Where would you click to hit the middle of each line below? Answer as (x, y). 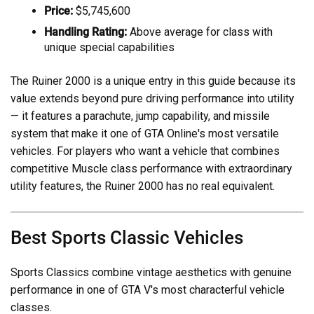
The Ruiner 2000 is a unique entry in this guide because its (153, 81)
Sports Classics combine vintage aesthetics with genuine (151, 273)
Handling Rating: (86, 32)
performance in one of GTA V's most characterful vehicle (148, 290)
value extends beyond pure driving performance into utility (152, 99)
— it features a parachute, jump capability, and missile (140, 116)
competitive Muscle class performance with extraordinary (151, 169)
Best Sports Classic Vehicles (127, 238)
